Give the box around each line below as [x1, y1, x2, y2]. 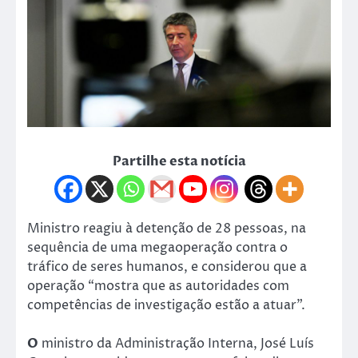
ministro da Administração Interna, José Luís [38, 334, 314, 352]
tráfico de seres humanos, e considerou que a [27, 257, 307, 276]
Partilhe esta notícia [112, 152, 246, 170]
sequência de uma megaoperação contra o [27, 238, 288, 257]
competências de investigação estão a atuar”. [27, 296, 305, 314]
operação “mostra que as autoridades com [27, 276, 289, 295]
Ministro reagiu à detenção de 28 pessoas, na [27, 219, 306, 237]
